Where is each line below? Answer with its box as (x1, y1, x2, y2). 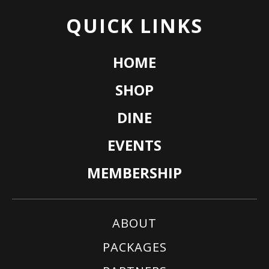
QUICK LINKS (66, 13, 203, 38)
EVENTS (107, 135, 162, 155)
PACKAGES (102, 239, 167, 255)
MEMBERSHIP (87, 163, 182, 183)
